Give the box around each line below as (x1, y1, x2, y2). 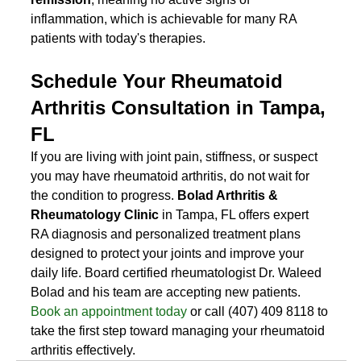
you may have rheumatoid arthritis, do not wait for (31, 168, 313, 183)
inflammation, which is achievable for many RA (31, 11, 301, 26)
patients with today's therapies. (31, 31, 206, 45)
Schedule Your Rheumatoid (31, 69, 289, 92)
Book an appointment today (31, 304, 188, 318)
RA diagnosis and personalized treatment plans (31, 226, 305, 241)
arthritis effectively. (31, 342, 136, 357)
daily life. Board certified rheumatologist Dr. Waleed (31, 265, 326, 280)
